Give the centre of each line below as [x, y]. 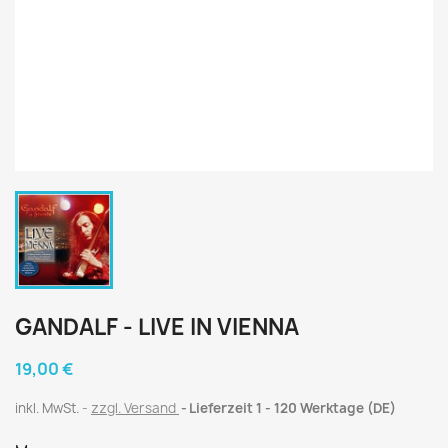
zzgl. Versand [135, 408]
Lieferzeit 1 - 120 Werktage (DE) [292, 408]
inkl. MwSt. [48, 408]
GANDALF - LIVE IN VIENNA [157, 327]
